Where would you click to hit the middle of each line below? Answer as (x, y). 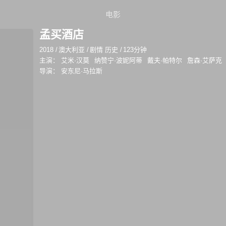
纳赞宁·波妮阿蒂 (119, 60)
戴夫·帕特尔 (165, 60)
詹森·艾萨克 (205, 60)
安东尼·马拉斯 (82, 71)
